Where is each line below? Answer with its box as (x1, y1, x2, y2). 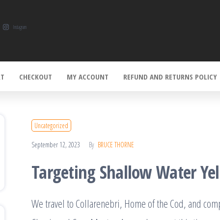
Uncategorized (34, 121, 68, 131)
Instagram (12, 24, 27, 31)
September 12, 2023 (31, 140, 82, 150)
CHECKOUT (19, 72, 52, 82)
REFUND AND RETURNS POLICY (123, 72, 217, 82)
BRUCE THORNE (98, 140, 134, 150)
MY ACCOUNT (67, 72, 109, 82)
